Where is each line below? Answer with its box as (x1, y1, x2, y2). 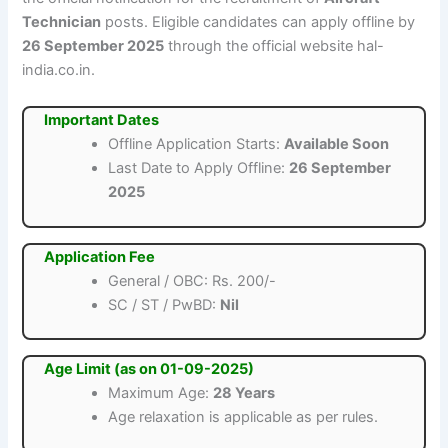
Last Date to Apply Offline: (108, 158, 290, 177)
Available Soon (284, 134, 390, 153)
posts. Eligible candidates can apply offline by (101, 13, 416, 32)
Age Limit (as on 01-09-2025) (44, 360, 255, 379)
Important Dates (44, 110, 160, 129)
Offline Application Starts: (108, 134, 285, 153)
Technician (22, 13, 102, 32)
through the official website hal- (164, 37, 385, 56)
